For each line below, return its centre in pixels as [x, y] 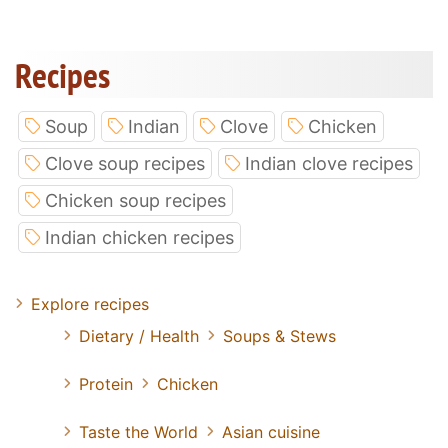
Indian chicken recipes [139, 238]
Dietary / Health [139, 336]
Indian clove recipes [329, 164]
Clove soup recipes [125, 164]
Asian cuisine [271, 432]
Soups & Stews [279, 336]
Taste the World [138, 432]
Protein [106, 384]
